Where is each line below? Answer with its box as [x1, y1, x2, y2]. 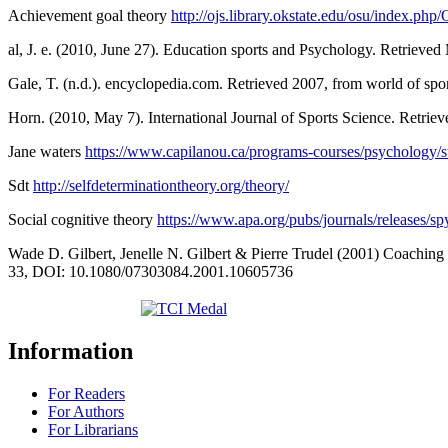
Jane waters [8, 142, 85, 160]
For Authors [48, 402, 124, 420]
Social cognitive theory [8, 210, 157, 228]
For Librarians [48, 420, 138, 438]
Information [8, 338, 133, 365]
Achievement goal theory [8, 6, 171, 24]
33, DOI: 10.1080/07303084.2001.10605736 [8, 262, 293, 280]
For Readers [48, 384, 125, 402]
